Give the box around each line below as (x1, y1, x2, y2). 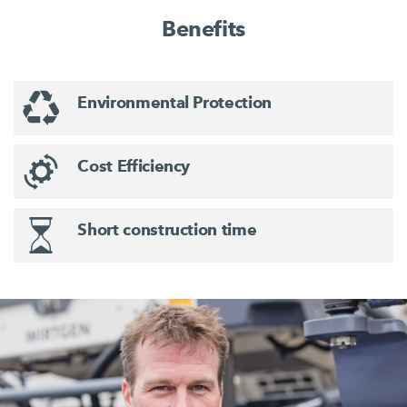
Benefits (162, 15, 245, 43)
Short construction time (77, 219, 257, 240)
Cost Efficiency (77, 155, 191, 176)
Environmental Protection (77, 92, 272, 113)
